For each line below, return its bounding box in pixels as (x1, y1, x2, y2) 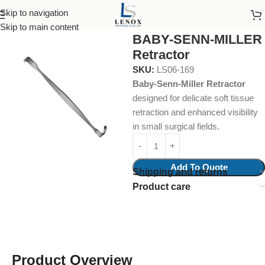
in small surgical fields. (132, 121, 219, 131)
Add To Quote (170, 162, 228, 172)
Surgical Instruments (26, 14, 106, 24)
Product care (132, 182, 190, 192)
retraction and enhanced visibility (132, 107, 258, 117)
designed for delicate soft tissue (132, 93, 254, 103)
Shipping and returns (132, 167, 228, 177)
